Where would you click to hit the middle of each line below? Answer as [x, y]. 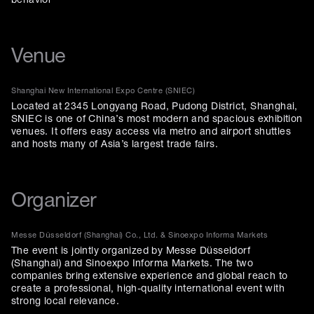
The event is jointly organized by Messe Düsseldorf [131, 251]
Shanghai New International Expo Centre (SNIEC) [103, 91]
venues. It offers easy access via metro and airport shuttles [151, 132]
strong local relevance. [66, 302]
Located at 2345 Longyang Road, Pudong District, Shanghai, [155, 107]
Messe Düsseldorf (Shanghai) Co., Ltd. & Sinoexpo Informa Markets [139, 235]
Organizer [54, 202]
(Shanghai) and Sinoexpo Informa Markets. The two [132, 264]
